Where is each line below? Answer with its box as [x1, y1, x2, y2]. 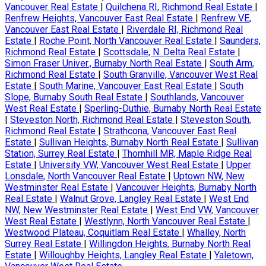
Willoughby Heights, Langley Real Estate [39, 249, 209, 261]
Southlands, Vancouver [150, 91, 244, 103]
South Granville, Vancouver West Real [103, 69, 258, 81]
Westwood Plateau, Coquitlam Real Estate [5, 227, 182, 239]
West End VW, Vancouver [156, 204, 259, 216]
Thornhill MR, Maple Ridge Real [122, 148, 252, 160]
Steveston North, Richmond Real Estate [10, 114, 175, 126]
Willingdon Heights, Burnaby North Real [89, 238, 251, 250]
